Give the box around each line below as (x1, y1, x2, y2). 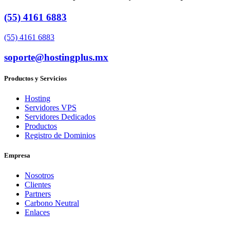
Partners (25, 189, 51, 199)
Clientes (25, 180, 51, 189)
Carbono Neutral (25, 199, 79, 208)
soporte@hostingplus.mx (4, 51, 108, 63)
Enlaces (25, 208, 50, 217)
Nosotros (25, 171, 54, 180)
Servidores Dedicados (25, 112, 95, 121)
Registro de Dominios (25, 131, 95, 140)
